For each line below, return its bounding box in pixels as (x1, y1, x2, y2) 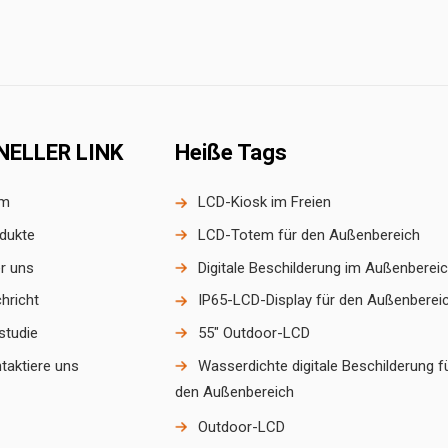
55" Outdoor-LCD (198, 324, 311, 343)
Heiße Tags (174, 139, 287, 165)
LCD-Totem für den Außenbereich (198, 226, 421, 245)
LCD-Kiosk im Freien (198, 193, 332, 212)
